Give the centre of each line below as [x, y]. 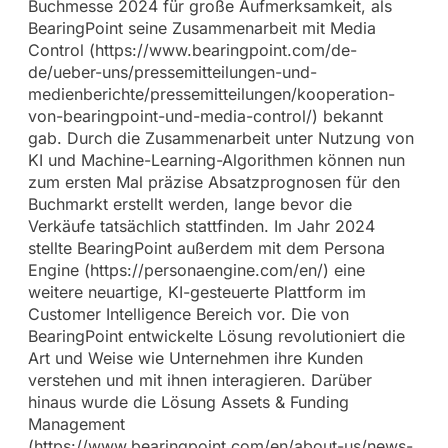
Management [76, 424]
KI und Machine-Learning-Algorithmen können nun [216, 160]
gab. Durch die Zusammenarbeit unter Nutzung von [220, 138]
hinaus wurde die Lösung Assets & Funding [188, 402]
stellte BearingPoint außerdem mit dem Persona [206, 248]
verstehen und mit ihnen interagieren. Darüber [199, 380]
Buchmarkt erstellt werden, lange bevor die [189, 204]
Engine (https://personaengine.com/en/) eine [196, 270]
